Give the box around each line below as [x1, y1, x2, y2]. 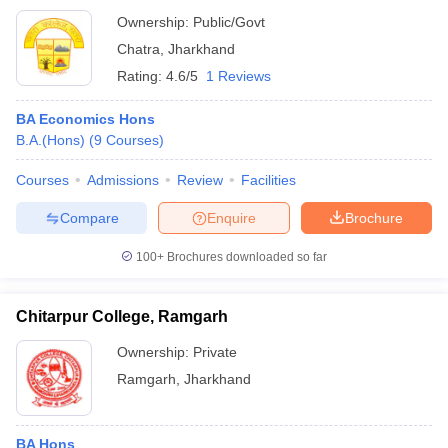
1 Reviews [206, 68, 271, 84]
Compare [59, 209, 119, 226]
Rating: [117, 68, 166, 84]
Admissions [87, 172, 159, 188]
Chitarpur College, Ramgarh [16, 308, 228, 325]
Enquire [207, 209, 256, 226]
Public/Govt [193, 14, 265, 30]
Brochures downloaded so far [164, 250, 327, 264]
